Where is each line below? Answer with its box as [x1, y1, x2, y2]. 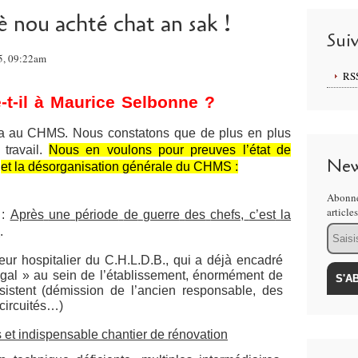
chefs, [210, 208, 245, 221]
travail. [5, 143, 49, 157]
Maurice [50, 93, 115, 112]
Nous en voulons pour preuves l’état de [48, 143, 291, 157]
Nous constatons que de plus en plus [68, 126, 292, 140]
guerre [142, 208, 180, 221]
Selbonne [121, 93, 198, 112]
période [75, 208, 119, 221]
